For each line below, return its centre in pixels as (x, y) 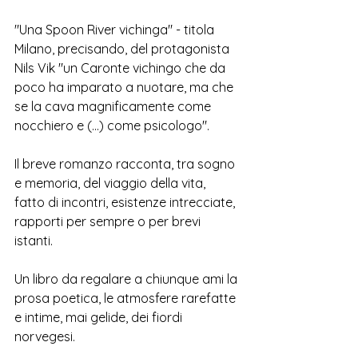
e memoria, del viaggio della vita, (111, 183)
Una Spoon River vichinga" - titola (118, 30)
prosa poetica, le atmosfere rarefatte (127, 298)
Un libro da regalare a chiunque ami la (127, 279)
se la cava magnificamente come (114, 106)
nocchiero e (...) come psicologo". (113, 125)
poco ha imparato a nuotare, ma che (125, 87)
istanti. (35, 241)
